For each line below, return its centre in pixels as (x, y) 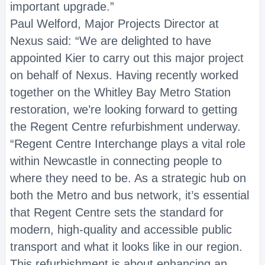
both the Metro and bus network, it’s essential (130, 195)
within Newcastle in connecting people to (116, 161)
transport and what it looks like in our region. (126, 247)
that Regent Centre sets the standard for (117, 212)
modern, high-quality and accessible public (121, 230)
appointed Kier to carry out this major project (127, 58)
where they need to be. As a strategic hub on (128, 178)
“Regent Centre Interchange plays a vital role (128, 144)
